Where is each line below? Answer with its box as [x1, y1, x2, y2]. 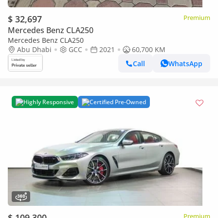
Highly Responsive [23, 98, 74, 106]
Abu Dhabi [17, 45, 52, 54]
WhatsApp [168, 58, 202, 68]
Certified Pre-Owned [90, 98, 146, 106]
